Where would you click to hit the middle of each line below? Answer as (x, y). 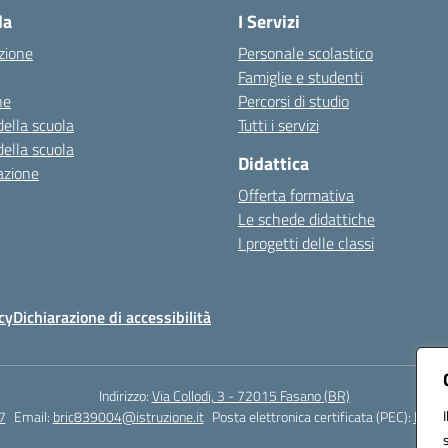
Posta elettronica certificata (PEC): (312, 416)
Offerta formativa (296, 195)
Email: (33, 416)
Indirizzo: (125, 395)
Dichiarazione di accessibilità (112, 317)
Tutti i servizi (278, 125)
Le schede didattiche (306, 219)
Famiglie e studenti (300, 77)
